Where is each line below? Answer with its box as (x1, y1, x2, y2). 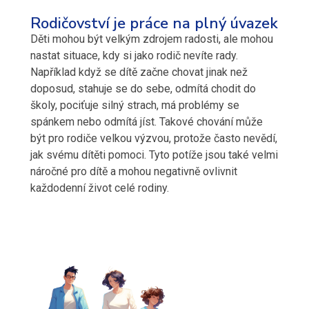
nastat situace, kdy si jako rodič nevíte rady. (30, 49, 238, 63)
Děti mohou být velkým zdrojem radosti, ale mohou (30, 32, 273, 46)
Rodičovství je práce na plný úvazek (30, 13, 278, 34)
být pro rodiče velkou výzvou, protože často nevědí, (30, 132, 277, 146)
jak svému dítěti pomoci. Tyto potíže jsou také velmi (30, 148, 278, 162)
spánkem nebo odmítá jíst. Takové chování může (30, 115, 263, 129)
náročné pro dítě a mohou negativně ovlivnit (30, 165, 237, 179)
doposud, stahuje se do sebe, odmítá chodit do (30, 82, 256, 96)
